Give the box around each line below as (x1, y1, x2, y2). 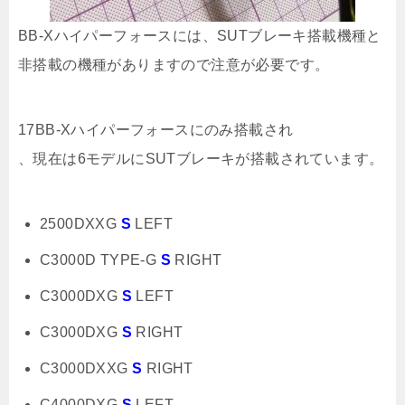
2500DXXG (40, 215, 121, 231)
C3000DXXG (40, 360, 132, 376)
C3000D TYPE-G (40, 251, 161, 268)
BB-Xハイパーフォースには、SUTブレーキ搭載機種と (18, 27, 381, 43)
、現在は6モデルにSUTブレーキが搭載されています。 (18, 150, 384, 166)
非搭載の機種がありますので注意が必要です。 (18, 56, 330, 72)
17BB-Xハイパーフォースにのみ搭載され (18, 121, 294, 137)
